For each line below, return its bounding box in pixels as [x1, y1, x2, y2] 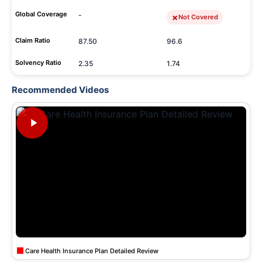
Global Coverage [15, 10, 67, 18]
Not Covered [178, 13, 218, 21]
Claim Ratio [15, 36, 50, 44]
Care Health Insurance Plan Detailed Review [23, 246, 158, 255]
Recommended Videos [12, 84, 109, 95]
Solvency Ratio [15, 58, 61, 67]
